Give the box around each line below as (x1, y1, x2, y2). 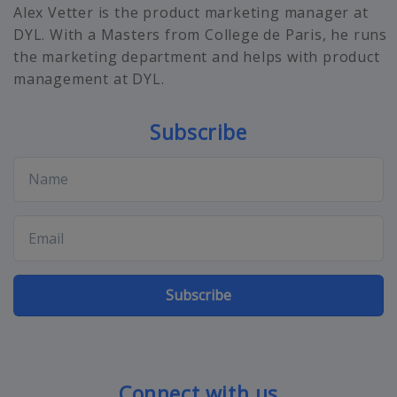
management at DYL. (13, 68, 165, 89)
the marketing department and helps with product (13, 46, 380, 66)
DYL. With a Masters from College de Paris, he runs (13, 24, 387, 44)
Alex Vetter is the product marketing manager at (13, 2, 369, 22)
